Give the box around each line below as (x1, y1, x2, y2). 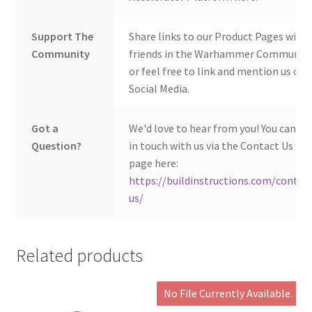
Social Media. (129, 81, 190, 96)
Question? (31, 139, 82, 153)
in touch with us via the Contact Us (129, 139, 294, 153)
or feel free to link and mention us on (129, 64, 306, 79)
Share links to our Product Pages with (129, 29, 308, 44)
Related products (15, 244, 143, 267)
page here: (129, 156, 179, 171)
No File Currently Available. (164, 286, 293, 300)
